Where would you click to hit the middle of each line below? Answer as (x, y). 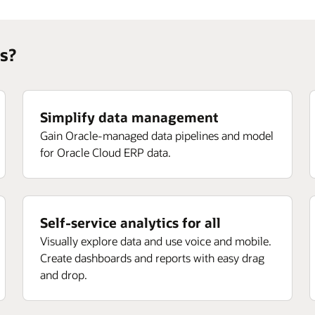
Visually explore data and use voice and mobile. (156, 241)
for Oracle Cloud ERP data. (105, 152)
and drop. (64, 275)
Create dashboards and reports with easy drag (152, 258)
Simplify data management (129, 117)
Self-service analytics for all (130, 223)
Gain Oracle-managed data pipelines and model (157, 135)
